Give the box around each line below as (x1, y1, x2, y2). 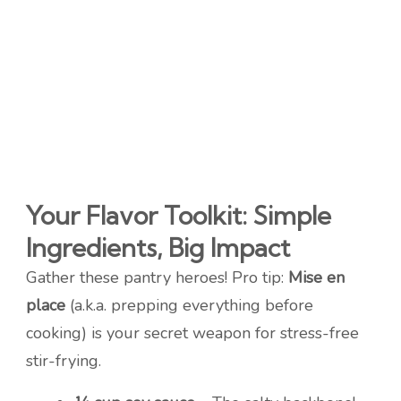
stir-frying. (26, 350, 101, 372)
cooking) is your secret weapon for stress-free (26, 322, 359, 345)
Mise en (288, 267, 345, 289)
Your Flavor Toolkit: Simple (26, 200, 331, 232)
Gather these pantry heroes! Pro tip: (26, 267, 288, 289)
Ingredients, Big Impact (26, 232, 290, 264)
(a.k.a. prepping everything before (65, 294, 313, 317)
